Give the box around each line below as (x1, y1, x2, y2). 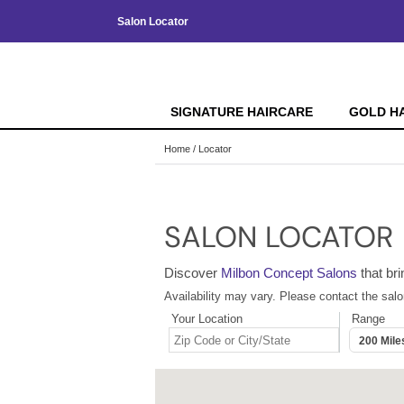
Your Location (171, 312, 243, 326)
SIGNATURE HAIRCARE (170, 105, 313, 119)
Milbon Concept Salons (221, 265, 357, 281)
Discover (164, 265, 221, 281)
